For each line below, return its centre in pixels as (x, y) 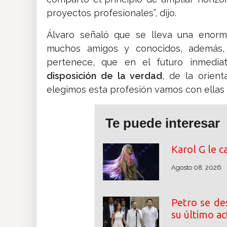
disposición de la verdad (105, 76)
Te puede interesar (163, 123)
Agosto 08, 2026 (196, 168)
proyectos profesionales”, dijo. (111, 13)
